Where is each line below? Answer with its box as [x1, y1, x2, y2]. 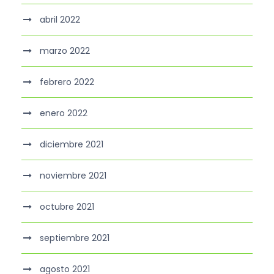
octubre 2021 [40, 201, 94, 213]
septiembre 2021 [40, 232, 109, 245]
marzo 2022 [40, 45, 90, 57]
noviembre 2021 [40, 169, 106, 182]
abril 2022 [40, 13, 80, 26]
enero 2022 [40, 107, 87, 120]
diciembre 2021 [40, 138, 103, 151]
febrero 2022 [40, 76, 94, 89]
